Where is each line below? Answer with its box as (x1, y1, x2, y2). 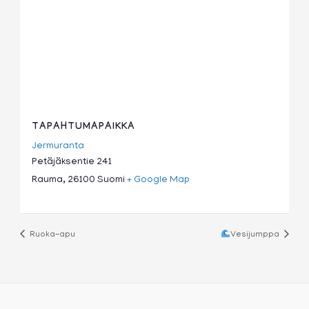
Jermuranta (32, 141, 85, 152)
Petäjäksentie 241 (32, 157, 112, 168)
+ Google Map (127, 175, 190, 186)
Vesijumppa (230, 230, 281, 239)
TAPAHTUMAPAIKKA (32, 122, 136, 134)
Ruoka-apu (28, 230, 76, 239)
